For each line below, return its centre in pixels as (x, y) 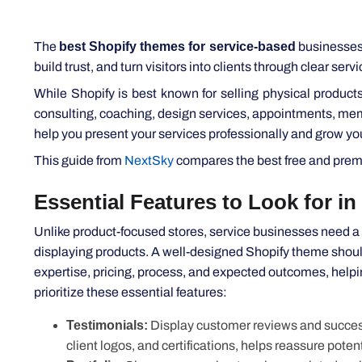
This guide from (79, 160)
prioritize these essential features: (130, 292)
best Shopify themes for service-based (174, 46)
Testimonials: (107, 325)
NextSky (149, 160)
